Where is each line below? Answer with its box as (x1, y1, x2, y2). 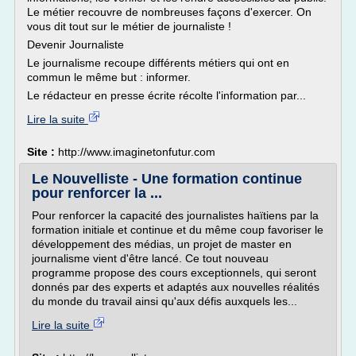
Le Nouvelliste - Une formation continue (32, 171, 302, 187)
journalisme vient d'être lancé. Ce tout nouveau (32, 252, 269, 265)
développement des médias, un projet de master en (32, 238, 292, 250)
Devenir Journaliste (27, 38, 124, 51)
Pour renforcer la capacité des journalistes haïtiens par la (32, 209, 319, 222)
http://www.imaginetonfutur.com (58, 145, 215, 158)
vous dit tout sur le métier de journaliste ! (27, 20, 231, 33)
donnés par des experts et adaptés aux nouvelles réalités (32, 281, 319, 293)
